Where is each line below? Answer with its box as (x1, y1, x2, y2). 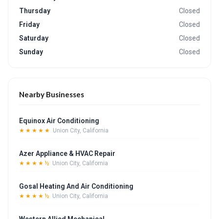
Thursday (19, 7, 50, 15)
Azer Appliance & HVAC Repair (19, 150, 115, 157)
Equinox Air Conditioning (19, 117, 99, 125)
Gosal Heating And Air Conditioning (19, 182, 133, 190)
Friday (19, 21, 40, 28)
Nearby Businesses (19, 90, 84, 99)
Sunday (19, 48, 43, 56)
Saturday (19, 34, 48, 42)
